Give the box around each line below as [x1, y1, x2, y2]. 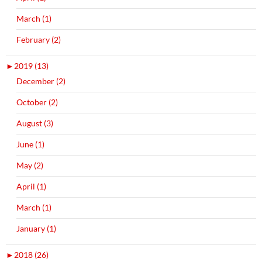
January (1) [16, 223, 56, 233]
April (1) [16, 181, 46, 191]
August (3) [16, 118, 53, 128]
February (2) [16, 34, 61, 44]
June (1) [16, 139, 44, 149]
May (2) [16, 160, 43, 170]
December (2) [16, 75, 65, 86]
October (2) [16, 96, 58, 107]
